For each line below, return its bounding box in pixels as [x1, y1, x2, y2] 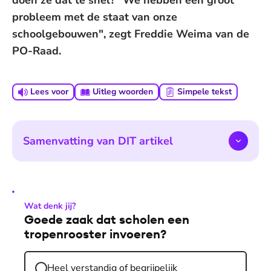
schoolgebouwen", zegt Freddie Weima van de [12, 27, 249, 41]
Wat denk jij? [24, 200, 76, 212]
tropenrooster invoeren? [24, 226, 166, 241]
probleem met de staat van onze [12, 10, 177, 24]
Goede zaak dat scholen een [24, 212, 189, 227]
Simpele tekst [177, 86, 232, 97]
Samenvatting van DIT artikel [23, 134, 173, 148]
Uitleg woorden [93, 86, 153, 97]
